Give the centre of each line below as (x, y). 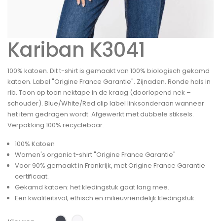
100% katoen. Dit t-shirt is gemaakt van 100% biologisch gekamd (109, 71)
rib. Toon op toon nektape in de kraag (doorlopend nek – (99, 92)
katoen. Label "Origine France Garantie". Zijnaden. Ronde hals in (109, 81)
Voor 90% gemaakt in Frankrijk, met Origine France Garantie (110, 165)
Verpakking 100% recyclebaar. (56, 125)
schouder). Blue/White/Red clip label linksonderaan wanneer (106, 103)
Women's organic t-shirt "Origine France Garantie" (95, 154)
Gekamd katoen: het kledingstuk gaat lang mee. (92, 187)
